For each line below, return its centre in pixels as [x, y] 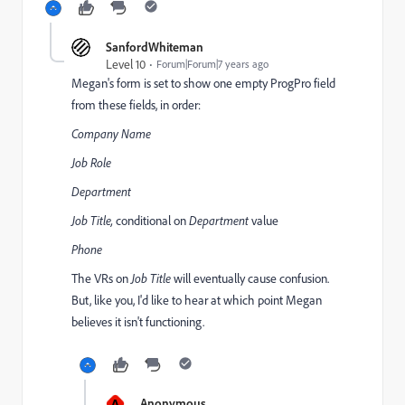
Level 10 [126, 64]
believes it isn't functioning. [138, 322]
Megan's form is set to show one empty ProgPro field [203, 83]
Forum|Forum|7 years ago [212, 64]
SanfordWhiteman [155, 47]
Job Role [91, 163]
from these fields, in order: [136, 105]
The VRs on [101, 278]
